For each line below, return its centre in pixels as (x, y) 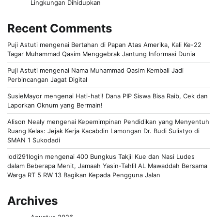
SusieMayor (25, 96)
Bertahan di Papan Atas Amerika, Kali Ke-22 (136, 44)
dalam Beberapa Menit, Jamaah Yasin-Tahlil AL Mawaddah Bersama (107, 165)
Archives (32, 201)
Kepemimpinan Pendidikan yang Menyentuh (144, 121)
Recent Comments (60, 28)
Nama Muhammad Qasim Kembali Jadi (127, 70)
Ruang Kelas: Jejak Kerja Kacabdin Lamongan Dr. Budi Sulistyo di (103, 131)
